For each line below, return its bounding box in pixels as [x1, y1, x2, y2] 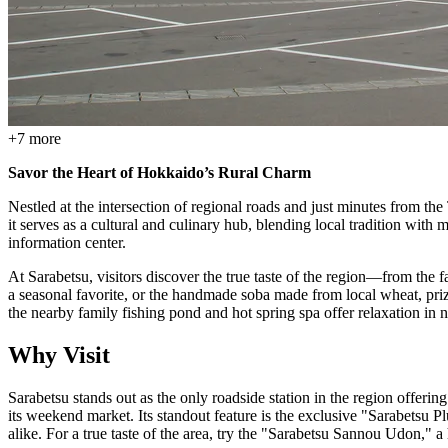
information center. [8, 233, 126, 251]
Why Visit [8, 341, 110, 368]
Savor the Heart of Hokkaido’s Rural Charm [8, 163, 311, 181]
